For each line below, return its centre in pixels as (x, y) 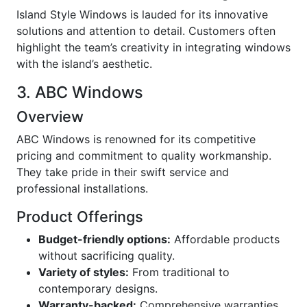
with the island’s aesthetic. (84, 64)
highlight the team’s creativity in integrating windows (153, 47)
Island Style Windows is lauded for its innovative (142, 14)
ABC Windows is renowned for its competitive (136, 139)
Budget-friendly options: (105, 239)
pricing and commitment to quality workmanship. (144, 156)
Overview (50, 116)
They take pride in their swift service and (123, 172)
